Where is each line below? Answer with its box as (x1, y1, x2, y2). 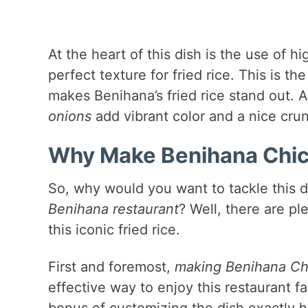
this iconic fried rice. (47, 221, 180, 238)
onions (47, 108, 91, 125)
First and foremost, (47, 258, 175, 275)
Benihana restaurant (47, 200, 179, 217)
